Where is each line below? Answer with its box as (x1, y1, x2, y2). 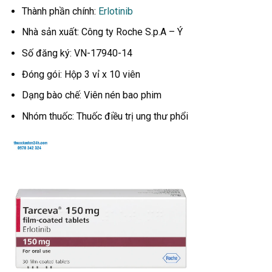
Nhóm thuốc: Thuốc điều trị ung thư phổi (21, 110, 188, 122)
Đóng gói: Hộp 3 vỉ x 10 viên (21, 68, 140, 80)
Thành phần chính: (21, 5, 98, 17)
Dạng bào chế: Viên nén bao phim (21, 89, 161, 101)
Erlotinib (98, 5, 133, 17)
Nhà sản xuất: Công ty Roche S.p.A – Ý (21, 26, 183, 38)
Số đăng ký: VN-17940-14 (21, 47, 132, 59)
